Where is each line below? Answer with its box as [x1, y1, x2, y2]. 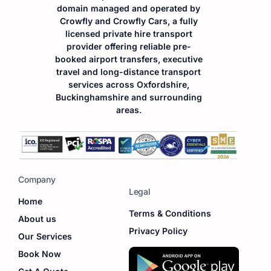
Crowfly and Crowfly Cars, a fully [59, 15, 198, 26]
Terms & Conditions [128, 208, 211, 219]
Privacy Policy [128, 226, 188, 237]
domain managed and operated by [57, 2, 201, 13]
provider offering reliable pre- [66, 41, 191, 51]
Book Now [18, 249, 62, 260]
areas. [116, 104, 142, 115]
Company [18, 174, 56, 185]
